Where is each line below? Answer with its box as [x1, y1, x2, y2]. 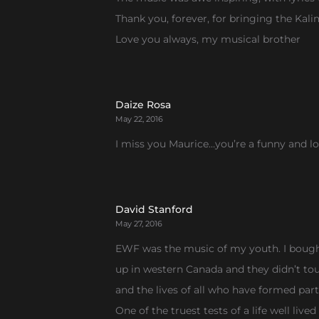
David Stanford [115, 203, 193, 216]
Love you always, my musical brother [115, 33, 300, 46]
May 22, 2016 [115, 114, 163, 124]
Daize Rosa [115, 98, 171, 111]
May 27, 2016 [115, 219, 162, 229]
